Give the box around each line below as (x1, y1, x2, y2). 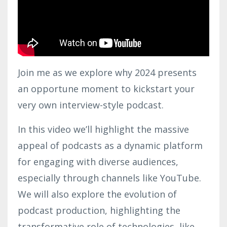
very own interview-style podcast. (18, 98, 166, 111)
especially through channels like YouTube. (18, 171, 201, 184)
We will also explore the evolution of (18, 187, 177, 200)
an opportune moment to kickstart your (18, 82, 195, 95)
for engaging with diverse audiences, (18, 155, 178, 168)
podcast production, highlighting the (18, 204, 180, 216)
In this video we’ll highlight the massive (18, 123, 189, 135)
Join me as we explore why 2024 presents (18, 66, 197, 79)
